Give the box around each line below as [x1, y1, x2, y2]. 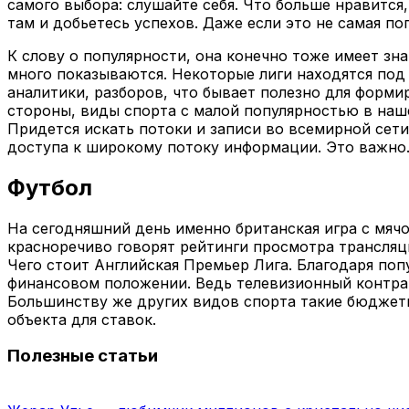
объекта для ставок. [7, 309, 156, 329]
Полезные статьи [7, 345, 158, 367]
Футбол [7, 173, 92, 201]
